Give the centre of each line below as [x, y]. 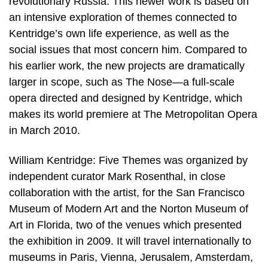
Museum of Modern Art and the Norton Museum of [129, 208]
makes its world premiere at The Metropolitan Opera [133, 115]
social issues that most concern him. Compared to [128, 50]
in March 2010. [45, 131]
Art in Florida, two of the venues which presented [125, 225]
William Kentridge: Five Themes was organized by [128, 160]
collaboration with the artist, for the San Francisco [127, 192]
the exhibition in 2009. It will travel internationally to [130, 241]
